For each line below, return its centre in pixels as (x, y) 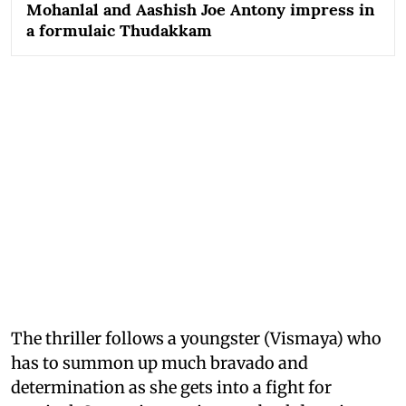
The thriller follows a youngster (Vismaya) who (196, 338)
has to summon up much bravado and (159, 362)
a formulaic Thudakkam (119, 30)
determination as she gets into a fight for (171, 387)
